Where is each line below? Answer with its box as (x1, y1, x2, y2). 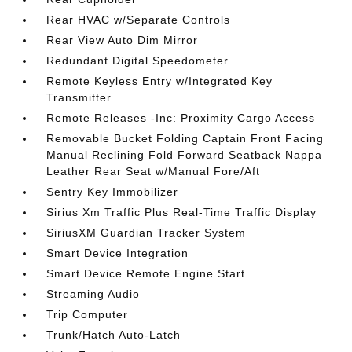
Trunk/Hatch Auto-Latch (46, 328, 181, 341)
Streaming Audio (46, 287, 141, 300)
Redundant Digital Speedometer (46, 53, 229, 67)
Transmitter (46, 90, 112, 104)
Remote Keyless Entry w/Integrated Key (46, 74, 273, 87)
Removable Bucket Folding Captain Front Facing (46, 131, 324, 145)
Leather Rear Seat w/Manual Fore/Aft (46, 164, 261, 178)
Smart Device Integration (46, 246, 189, 259)
